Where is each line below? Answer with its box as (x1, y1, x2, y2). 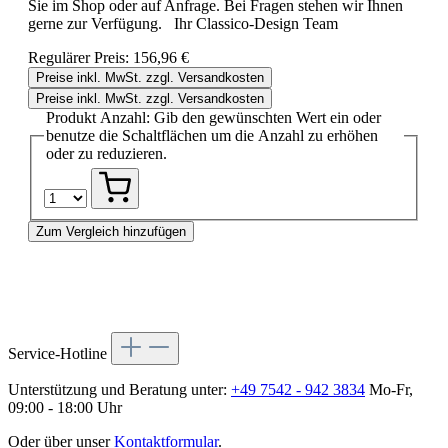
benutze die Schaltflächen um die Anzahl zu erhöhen (46, 126, 378, 144)
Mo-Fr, (365, 381, 413, 399)
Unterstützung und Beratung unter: (8, 381, 231, 399)
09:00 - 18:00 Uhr (8, 399, 122, 417)
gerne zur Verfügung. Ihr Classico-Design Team (28, 14, 382, 32)
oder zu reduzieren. (46, 144, 167, 162)
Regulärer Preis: (28, 48, 133, 66)
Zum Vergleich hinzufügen (36, 224, 186, 240)
